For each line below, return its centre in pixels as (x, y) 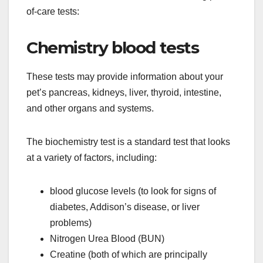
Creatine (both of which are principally (129, 254)
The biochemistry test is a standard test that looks (128, 141)
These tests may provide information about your (125, 76)
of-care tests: (53, 11)
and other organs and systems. (90, 108)
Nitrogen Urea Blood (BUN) (107, 238)
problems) (71, 222)
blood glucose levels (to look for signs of (133, 191)
